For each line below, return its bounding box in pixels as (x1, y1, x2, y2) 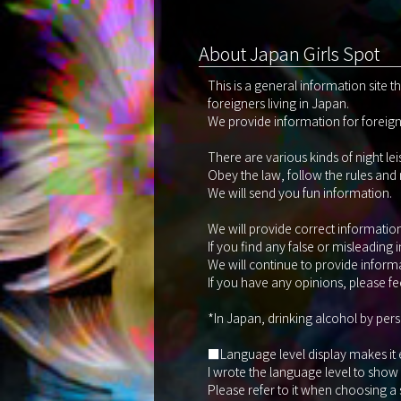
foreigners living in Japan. (208, 93, 349, 112)
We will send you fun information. (208, 183, 392, 201)
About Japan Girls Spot (199, 39, 380, 66)
